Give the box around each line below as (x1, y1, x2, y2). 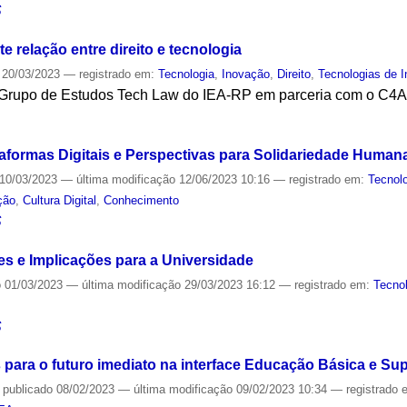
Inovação (222, 67, 271, 82)
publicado (3, 382, 54, 397)
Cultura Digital (23, 193, 97, 207)
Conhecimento (104, 193, 180, 207)
